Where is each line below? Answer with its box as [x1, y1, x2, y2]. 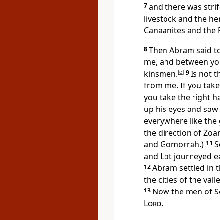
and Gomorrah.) [144, 139, 204, 150]
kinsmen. [144, 68, 178, 79]
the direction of [144, 127, 203, 138]
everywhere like [144, 115, 204, 126]
